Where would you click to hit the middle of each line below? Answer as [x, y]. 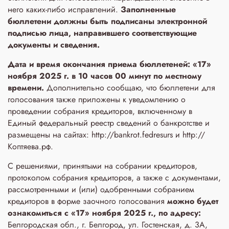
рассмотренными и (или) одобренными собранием [101, 189]
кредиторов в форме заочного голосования [87, 201]
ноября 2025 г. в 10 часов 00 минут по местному [105, 76]
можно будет [193, 201]
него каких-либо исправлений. [64, 9]
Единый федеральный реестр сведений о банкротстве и [109, 123]
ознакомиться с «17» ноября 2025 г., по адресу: [104, 213]
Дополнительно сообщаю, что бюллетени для [130, 88]
